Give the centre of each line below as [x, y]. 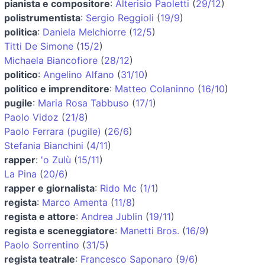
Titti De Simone [39, 46]
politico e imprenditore [57, 88]
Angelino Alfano [79, 74]
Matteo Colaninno [155, 88]
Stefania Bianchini [44, 145]
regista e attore [40, 216]
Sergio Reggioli [120, 17]
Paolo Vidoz [31, 117]
